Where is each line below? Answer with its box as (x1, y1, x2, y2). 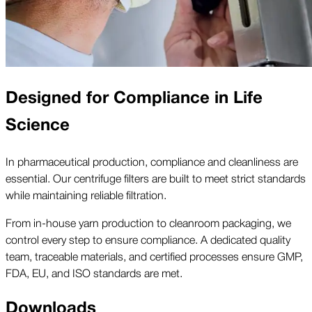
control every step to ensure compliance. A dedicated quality (6, 231, 290, 248)
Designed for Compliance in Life (6, 84, 263, 112)
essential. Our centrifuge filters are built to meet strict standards (6, 169, 306, 187)
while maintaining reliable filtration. (6, 186, 166, 203)
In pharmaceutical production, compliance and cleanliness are (6, 153, 298, 170)
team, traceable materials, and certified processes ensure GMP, (6, 247, 303, 265)
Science (6, 111, 70, 139)
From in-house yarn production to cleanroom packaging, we (6, 214, 291, 231)
